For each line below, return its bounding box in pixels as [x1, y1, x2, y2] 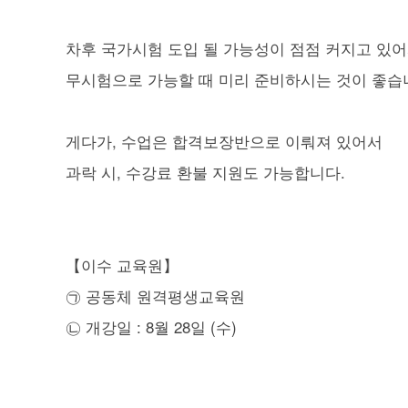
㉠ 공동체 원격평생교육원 [66, 283, 245, 307]
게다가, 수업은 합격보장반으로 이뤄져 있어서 [66, 128, 382, 152]
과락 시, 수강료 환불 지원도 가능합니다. [66, 159, 345, 183]
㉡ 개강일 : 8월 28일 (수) [66, 314, 237, 338]
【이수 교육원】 [66, 252, 178, 276]
